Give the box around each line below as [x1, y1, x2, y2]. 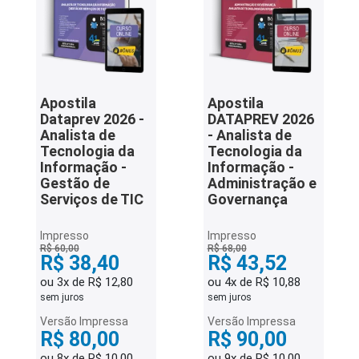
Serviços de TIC [39, 191, 143, 208]
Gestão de [39, 175, 110, 192]
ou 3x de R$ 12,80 [39, 275, 133, 289]
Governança [207, 191, 288, 208]
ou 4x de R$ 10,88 [207, 275, 301, 289]
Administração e [207, 175, 317, 192]
